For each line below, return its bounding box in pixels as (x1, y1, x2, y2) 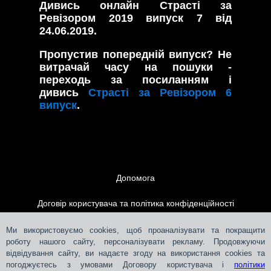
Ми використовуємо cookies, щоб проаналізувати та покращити (6, 226, 265, 235)
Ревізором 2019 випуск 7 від (39, 11, 232, 24)
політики (234, 260, 265, 269)
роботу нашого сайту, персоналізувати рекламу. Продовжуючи (6, 237, 265, 246)
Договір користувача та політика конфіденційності (37, 198, 234, 208)
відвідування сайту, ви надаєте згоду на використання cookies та (6, 249, 265, 258)
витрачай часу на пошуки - (39, 60, 232, 73)
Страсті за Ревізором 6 (88, 86, 232, 99)
